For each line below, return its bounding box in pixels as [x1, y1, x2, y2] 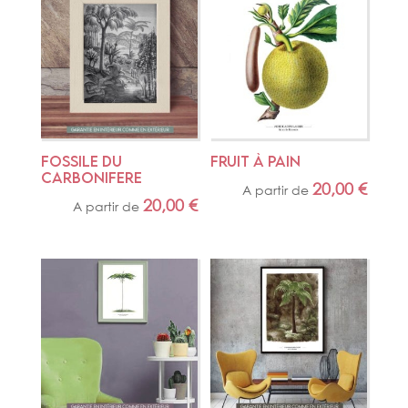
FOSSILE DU [40, 152, 122, 171]
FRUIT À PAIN [210, 152, 301, 171]
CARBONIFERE [40, 168, 142, 188]
